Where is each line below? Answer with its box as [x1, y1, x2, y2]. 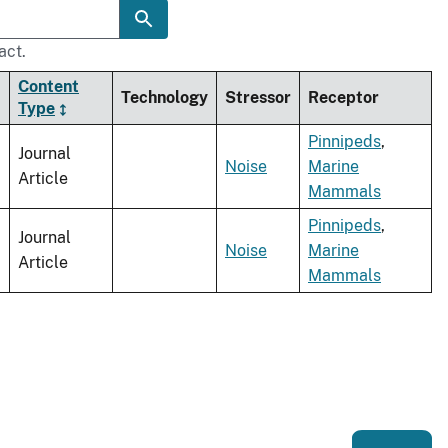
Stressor [225, 88, 291, 108]
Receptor [308, 88, 379, 108]
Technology [121, 88, 208, 108]
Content [18, 77, 79, 97]
